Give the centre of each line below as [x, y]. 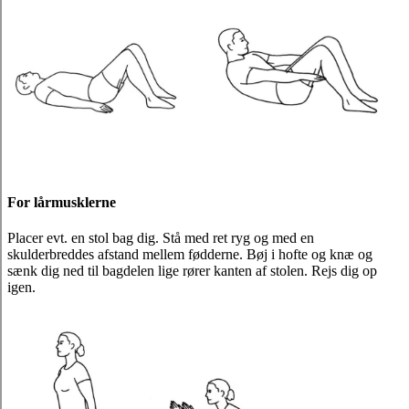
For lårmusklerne [62, 202]
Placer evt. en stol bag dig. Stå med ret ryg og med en [161, 237]
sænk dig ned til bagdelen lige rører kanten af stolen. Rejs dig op [192, 270]
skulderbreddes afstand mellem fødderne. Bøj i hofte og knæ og [190, 254]
